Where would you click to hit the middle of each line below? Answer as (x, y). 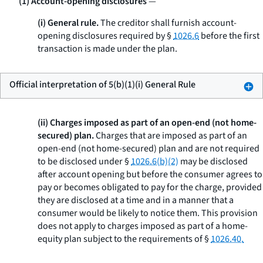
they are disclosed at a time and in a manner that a (136, 200)
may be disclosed (213, 161)
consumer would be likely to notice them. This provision (148, 213)
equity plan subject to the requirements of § (124, 239)
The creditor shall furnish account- (168, 23)
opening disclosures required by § (105, 36)
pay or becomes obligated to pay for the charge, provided (150, 187)
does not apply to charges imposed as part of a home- (143, 226)
